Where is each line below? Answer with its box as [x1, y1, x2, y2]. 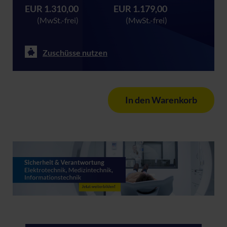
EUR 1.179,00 [113, 3, 167, 14]
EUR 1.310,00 [25, 3, 79, 14]
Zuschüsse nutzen [43, 48, 107, 57]
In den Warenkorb [125, 94, 197, 105]
